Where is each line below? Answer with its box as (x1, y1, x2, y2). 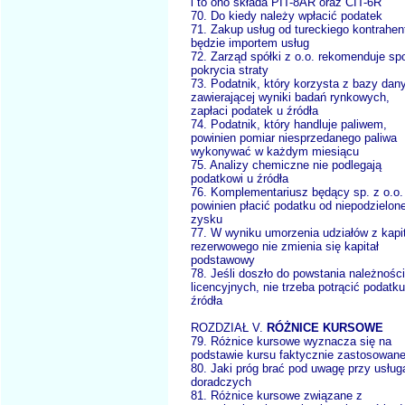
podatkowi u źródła (191, 172, 288, 186)
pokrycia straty (191, 63, 268, 78)
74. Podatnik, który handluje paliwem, (191, 118, 387, 132)
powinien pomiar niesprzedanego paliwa (191, 131, 397, 146)
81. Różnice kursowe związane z (191, 389, 363, 403)
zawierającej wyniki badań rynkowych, (191, 90, 390, 105)
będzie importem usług (191, 36, 309, 51)
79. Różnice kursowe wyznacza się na (191, 334, 391, 349)
